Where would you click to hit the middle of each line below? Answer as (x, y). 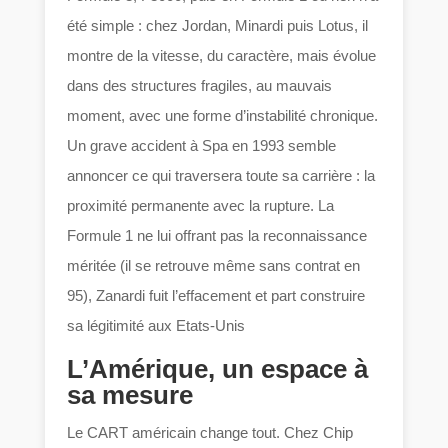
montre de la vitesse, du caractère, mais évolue (222, 55)
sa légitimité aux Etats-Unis (156, 325)
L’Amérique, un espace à (218, 368)
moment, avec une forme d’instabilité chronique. (223, 115)
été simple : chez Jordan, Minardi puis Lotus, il (218, 25)
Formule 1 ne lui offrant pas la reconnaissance (217, 235)
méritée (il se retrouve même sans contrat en (214, 265)
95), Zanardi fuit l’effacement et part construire (216, 295)
